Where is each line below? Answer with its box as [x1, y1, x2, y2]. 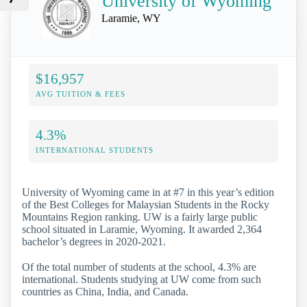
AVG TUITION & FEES [36, 89, 125, 98]
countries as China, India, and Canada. [22, 285, 188, 297]
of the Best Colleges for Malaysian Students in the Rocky [22, 198, 269, 210]
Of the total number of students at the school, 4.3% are [22, 260, 256, 273]
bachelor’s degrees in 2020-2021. [22, 235, 166, 247]
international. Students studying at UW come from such [22, 273, 261, 285]
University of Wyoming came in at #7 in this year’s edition [22, 186, 274, 198]
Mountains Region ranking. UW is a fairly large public [22, 210, 258, 223]
